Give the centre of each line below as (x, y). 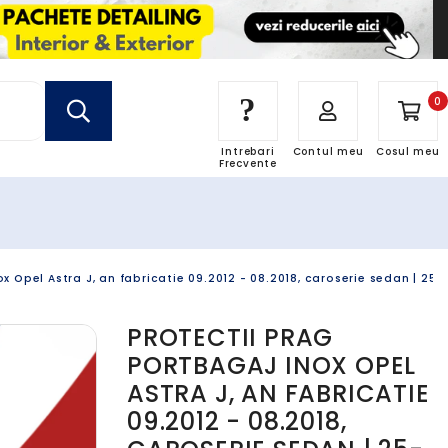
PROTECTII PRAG (230, 337)
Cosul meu (408, 151)
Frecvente (248, 163)
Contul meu (328, 151)
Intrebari (248, 151)
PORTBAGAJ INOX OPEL (272, 365)
